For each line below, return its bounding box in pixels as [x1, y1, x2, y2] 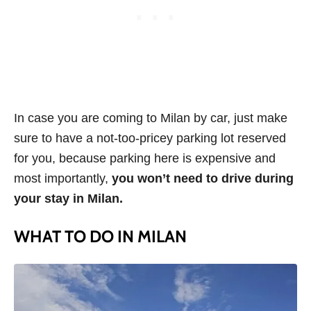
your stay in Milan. [14, 192, 123, 206]
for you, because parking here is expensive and [14, 151, 276, 166]
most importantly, [14, 171, 112, 186]
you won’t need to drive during [112, 171, 294, 186]
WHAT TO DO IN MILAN [14, 226, 187, 247]
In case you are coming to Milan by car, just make [14, 111, 287, 126]
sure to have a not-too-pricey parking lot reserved [14, 131, 286, 146]
